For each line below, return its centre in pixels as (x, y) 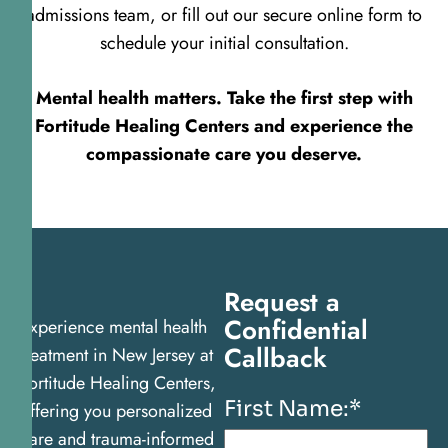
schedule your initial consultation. (224, 43)
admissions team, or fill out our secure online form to (224, 15)
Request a (282, 302)
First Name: (286, 409)
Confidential (296, 330)
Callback (275, 358)
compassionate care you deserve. (224, 154)
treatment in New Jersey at (116, 355)
